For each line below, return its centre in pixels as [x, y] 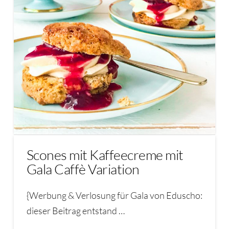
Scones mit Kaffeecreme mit [105, 154]
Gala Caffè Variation [83, 169]
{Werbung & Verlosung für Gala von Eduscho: [114, 196]
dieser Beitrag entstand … [75, 211]
